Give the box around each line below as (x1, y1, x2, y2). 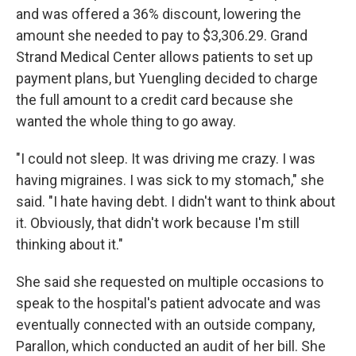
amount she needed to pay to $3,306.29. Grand (16, 27, 308, 44)
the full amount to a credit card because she (16, 91, 293, 108)
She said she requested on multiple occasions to (16, 273, 323, 290)
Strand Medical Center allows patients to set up (16, 48, 313, 65)
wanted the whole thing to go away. (16, 113, 236, 130)
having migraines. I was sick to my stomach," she (16, 172, 324, 188)
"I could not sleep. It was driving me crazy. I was (16, 150, 315, 167)
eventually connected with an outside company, (16, 316, 315, 333)
